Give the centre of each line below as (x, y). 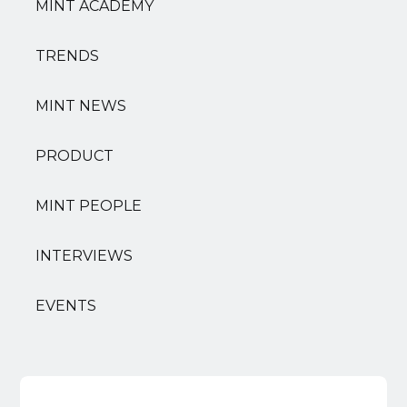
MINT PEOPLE (89, 206)
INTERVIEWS (84, 256)
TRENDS (68, 56)
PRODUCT (75, 156)
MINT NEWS (81, 106)
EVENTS (66, 306)
